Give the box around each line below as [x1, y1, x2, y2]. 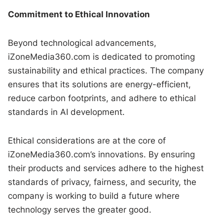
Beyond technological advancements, [8, 37, 157, 48]
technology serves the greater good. [8, 204, 152, 215]
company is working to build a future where [8, 190, 180, 201]
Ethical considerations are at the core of [8, 135, 166, 146]
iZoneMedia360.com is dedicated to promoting [8, 51, 195, 62]
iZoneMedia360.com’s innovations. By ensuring [8, 149, 195, 159]
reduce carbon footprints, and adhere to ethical [8, 93, 196, 103]
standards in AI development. [8, 107, 125, 117]
